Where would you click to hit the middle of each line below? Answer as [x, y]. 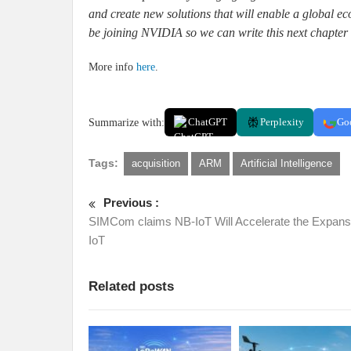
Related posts [131, 287]
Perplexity [282, 122]
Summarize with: [127, 123]
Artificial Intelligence [286, 164]
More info [112, 67]
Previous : [131, 203]
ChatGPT [208, 122]
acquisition [156, 164]
